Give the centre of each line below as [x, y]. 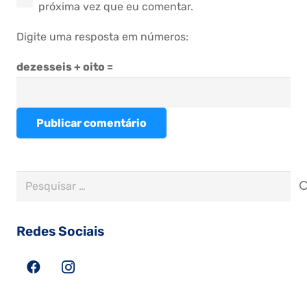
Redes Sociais [60, 232]
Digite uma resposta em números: [102, 37]
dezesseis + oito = [65, 67]
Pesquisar [41, 180]
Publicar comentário [91, 123]
